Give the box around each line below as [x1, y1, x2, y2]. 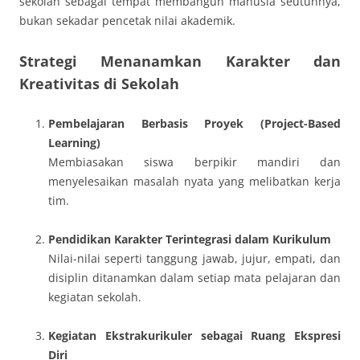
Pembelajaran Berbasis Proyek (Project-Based [48, 116, 341, 131]
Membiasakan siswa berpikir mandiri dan [48, 154, 341, 170]
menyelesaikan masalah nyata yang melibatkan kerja [48, 174, 341, 189]
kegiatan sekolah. [48, 289, 141, 305]
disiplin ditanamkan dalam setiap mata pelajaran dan [48, 270, 341, 285]
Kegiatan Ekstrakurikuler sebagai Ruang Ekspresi [48, 328, 341, 343]
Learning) [48, 135, 100, 150]
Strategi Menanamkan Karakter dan [19, 51, 341, 71]
